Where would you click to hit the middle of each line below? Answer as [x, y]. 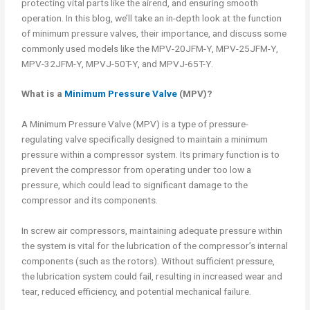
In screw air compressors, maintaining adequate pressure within [152, 231]
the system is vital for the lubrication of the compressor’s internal [155, 246]
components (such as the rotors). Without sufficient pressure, [148, 261]
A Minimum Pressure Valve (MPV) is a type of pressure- [135, 124]
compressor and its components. [90, 200]
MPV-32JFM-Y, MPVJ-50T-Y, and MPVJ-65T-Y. [118, 63]
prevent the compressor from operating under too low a [137, 170]
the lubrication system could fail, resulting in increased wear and [152, 276]
